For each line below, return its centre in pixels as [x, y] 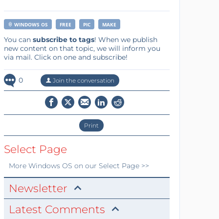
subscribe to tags [63, 39]
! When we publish [126, 39]
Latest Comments [57, 209]
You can [18, 39]
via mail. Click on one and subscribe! [66, 57]
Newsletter [38, 188]
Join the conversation [83, 80]
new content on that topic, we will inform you [82, 48]
